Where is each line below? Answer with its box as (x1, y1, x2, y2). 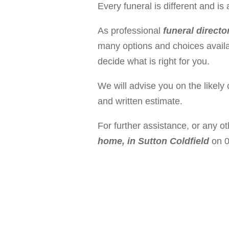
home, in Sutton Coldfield (98, 135, 209, 146)
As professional (98, 25, 161, 36)
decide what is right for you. (98, 56, 210, 66)
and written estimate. (98, 96, 182, 106)
